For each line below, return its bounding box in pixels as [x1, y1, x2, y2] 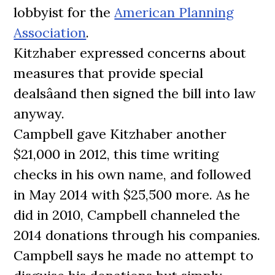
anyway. [14, 105, 65, 122]
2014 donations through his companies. [14, 227, 261, 244]
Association [14, 24, 87, 41]
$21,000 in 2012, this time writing [14, 145, 220, 163]
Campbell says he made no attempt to [14, 247, 254, 264]
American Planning [114, 4, 234, 21]
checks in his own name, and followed [14, 166, 252, 183]
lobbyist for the [14, 4, 115, 21]
